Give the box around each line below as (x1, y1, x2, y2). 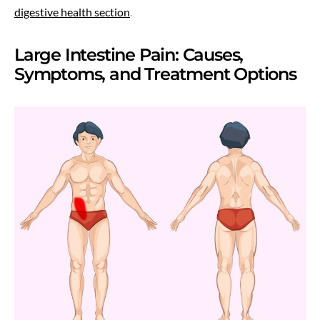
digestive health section (14, 5, 130, 19)
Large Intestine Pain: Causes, (14, 44, 244, 66)
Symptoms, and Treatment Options (14, 64, 296, 85)
